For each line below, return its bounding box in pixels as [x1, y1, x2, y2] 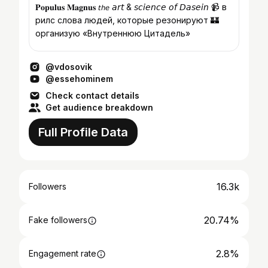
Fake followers [29, 215, 87, 225]
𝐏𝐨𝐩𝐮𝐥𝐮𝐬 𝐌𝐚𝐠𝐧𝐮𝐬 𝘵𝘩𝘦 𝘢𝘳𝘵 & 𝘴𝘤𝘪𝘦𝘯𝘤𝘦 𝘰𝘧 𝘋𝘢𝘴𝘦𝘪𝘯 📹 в [35, 2, 227, 12]
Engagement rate [29, 248, 96, 258]
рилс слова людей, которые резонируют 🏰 [35, 15, 219, 25]
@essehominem [45, 74, 113, 84]
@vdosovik [45, 62, 92, 72]
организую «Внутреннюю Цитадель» [35, 28, 190, 38]
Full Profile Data [38, 125, 128, 139]
